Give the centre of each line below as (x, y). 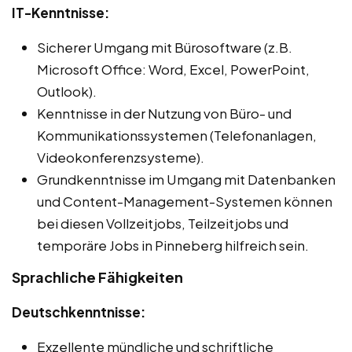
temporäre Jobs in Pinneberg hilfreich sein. (173, 245)
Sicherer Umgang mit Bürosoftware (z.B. (165, 47)
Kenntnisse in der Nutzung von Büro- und (164, 113)
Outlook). (67, 91)
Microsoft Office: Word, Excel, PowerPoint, (173, 69)
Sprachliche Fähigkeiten (97, 277)
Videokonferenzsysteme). (121, 157)
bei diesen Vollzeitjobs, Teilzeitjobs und (163, 223)
